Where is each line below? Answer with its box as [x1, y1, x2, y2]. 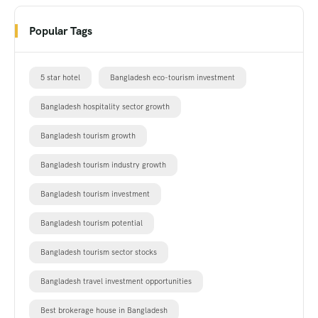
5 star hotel [40, 72, 80, 82]
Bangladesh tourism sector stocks [40, 246, 157, 257]
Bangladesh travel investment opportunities [40, 275, 192, 286]
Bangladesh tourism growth [40, 130, 136, 141]
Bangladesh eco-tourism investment [110, 72, 235, 82]
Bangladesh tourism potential [40, 217, 143, 228]
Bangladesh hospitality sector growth [40, 101, 170, 111]
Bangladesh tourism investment [40, 188, 150, 199]
